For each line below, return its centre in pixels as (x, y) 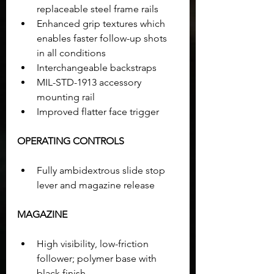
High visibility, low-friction (94, 243)
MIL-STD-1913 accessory (90, 82)
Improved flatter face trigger (98, 111)
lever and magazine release (96, 185)
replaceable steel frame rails (98, 9)
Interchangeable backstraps (97, 67)
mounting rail (66, 97)
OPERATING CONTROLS (71, 141)
